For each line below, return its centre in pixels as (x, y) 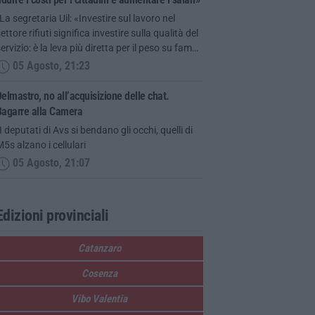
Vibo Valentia (99, 298)
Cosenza (99, 273)
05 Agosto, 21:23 (50, 66)
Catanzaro (99, 248)
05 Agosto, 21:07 (50, 163)
